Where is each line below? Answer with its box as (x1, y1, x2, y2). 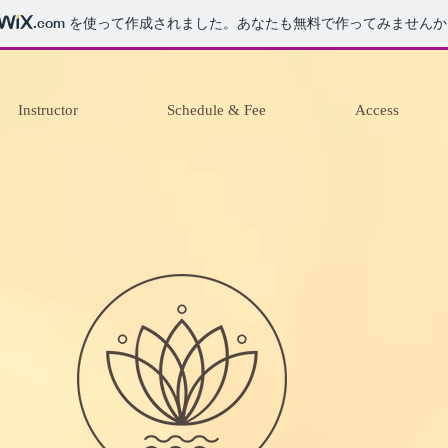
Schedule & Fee (167, 102, 266, 118)
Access (355, 102, 399, 118)
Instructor (18, 102, 78, 118)
